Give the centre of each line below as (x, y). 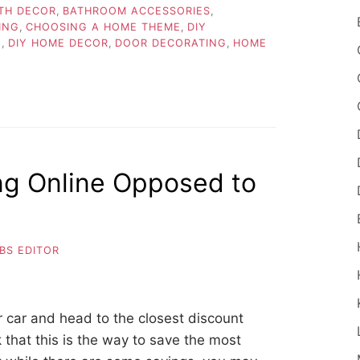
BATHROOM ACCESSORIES (137, 11)
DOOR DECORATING (171, 43)
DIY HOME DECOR (58, 43)
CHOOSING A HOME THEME (103, 27)
